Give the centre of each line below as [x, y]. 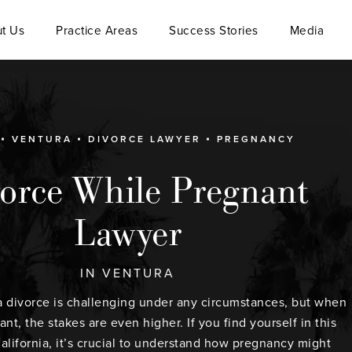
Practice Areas [97, 30]
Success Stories [214, 30]
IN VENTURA [127, 272]
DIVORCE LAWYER [145, 139]
